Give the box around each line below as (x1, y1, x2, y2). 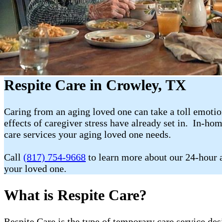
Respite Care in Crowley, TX (4, 77, 186, 94)
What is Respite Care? (4, 186, 147, 203)
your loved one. (4, 163, 66, 174)
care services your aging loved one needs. (4, 128, 171, 140)
